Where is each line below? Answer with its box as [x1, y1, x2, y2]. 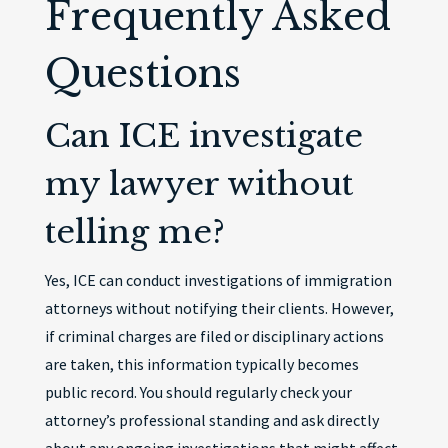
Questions [44, 50, 241, 97]
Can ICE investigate [44, 116, 363, 156]
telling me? [44, 212, 225, 252]
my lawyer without [44, 164, 353, 204]
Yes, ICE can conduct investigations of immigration [44, 270, 392, 290]
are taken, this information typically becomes [44, 354, 359, 374]
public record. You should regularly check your [44, 382, 352, 402]
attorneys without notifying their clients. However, [44, 298, 394, 318]
